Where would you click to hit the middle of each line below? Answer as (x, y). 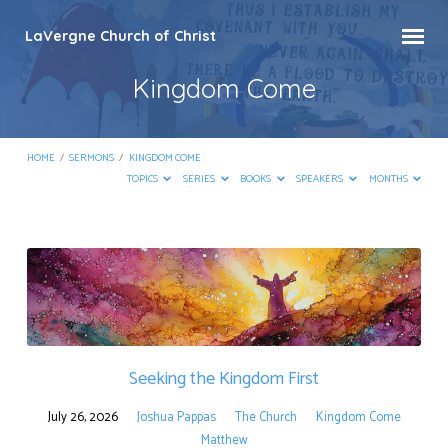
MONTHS (389, 180)
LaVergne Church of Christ (120, 36)
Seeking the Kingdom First (224, 378)
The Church (265, 417)
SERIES (200, 180)
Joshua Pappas (176, 417)
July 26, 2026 (82, 417)
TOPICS (143, 180)
